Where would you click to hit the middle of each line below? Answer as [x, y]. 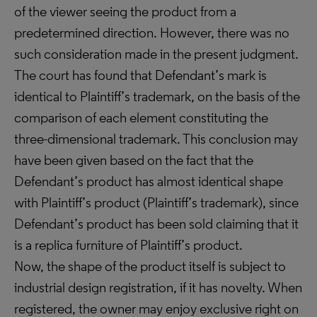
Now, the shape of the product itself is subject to [150, 266]
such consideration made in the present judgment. [156, 54]
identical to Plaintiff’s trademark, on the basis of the [157, 96]
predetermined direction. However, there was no [152, 33]
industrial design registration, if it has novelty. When [158, 287]
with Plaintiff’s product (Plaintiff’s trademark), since [156, 202]
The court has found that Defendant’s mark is [140, 75]
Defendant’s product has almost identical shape [149, 181]
